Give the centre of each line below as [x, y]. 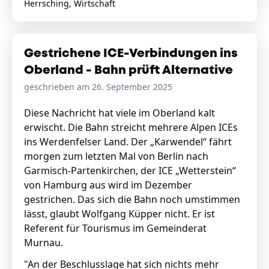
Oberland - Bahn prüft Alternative [128, 71]
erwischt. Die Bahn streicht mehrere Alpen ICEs [131, 127]
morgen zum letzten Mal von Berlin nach [116, 156]
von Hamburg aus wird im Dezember [108, 185]
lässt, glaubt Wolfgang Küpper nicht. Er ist [119, 214]
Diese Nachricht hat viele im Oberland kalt [119, 113]
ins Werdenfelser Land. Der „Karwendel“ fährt [128, 142]
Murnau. [45, 243]
